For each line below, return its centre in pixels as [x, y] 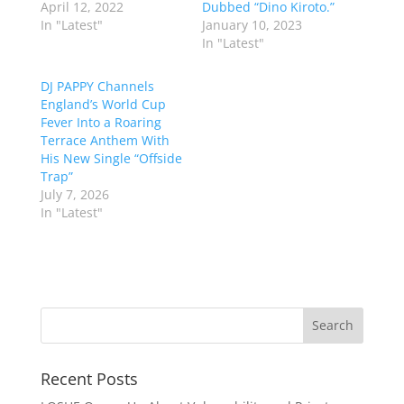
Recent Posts [89, 378]
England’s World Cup [103, 104]
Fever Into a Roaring [101, 122]
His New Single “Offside [111, 158]
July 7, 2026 [74, 194]
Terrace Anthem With [105, 140]
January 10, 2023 [252, 24]
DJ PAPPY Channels [97, 86]
